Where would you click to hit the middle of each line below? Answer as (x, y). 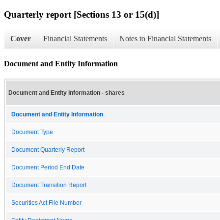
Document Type (32, 132)
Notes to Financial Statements (165, 39)
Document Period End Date (48, 167)
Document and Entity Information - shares (67, 93)
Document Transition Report (49, 185)
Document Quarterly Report (48, 150)
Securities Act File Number (46, 203)
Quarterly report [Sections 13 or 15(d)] (82, 14)
